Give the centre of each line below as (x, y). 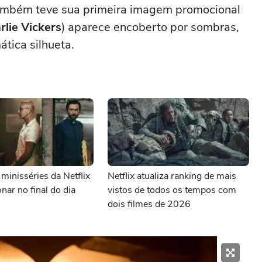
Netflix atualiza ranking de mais (172, 176)
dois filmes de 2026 (149, 204)
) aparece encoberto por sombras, (150, 27)
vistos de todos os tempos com (172, 190)
